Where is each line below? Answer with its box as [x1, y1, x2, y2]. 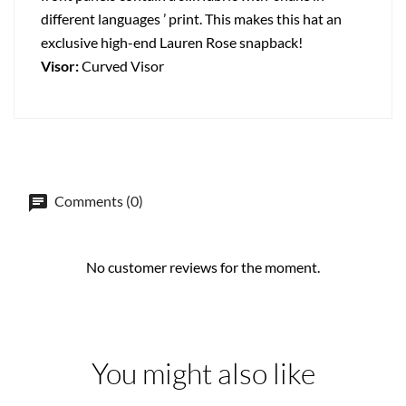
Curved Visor [79, 57, 169, 75]
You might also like [91, 355, 315, 391]
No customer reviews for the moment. [86, 258, 320, 276]
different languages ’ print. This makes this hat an [41, 10, 342, 28]
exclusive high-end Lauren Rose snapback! [41, 34, 303, 52]
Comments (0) [52, 192, 143, 210]
